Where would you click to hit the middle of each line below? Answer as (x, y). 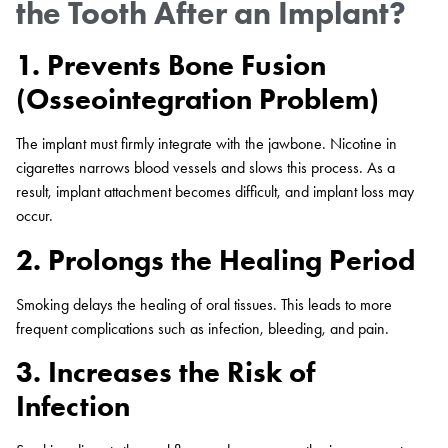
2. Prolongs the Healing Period (215, 259)
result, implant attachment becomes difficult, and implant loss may (215, 192)
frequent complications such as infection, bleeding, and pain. (202, 328)
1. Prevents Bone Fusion (171, 65)
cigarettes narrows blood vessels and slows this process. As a (205, 168)
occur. (34, 216)
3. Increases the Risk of (165, 372)
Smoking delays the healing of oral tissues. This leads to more (204, 304)
